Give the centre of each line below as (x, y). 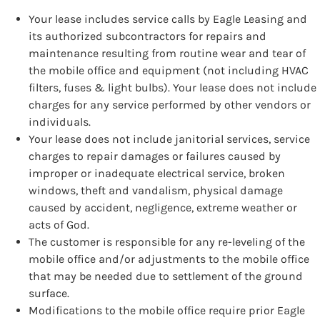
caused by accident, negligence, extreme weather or (163, 207)
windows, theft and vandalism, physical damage (156, 190)
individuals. (60, 121)
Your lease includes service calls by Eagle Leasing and (168, 19)
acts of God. (59, 224)
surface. (49, 293)
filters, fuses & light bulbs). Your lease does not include (172, 87)
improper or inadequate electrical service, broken (157, 173)
